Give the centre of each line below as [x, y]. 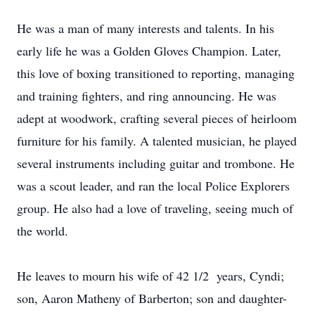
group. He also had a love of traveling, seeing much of [155, 208]
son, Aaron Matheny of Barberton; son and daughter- [152, 298]
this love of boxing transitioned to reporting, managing [156, 73]
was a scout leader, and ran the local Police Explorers [153, 186]
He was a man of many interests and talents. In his [146, 28]
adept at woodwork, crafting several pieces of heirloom [157, 118]
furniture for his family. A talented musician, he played [157, 141]
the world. [43, 231]
